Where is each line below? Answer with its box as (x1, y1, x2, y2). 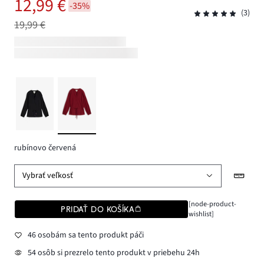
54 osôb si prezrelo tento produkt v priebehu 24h (27, 246, 200, 259)
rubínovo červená (14, 142, 76, 154)
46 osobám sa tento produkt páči (27, 229, 144, 242)
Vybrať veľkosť (22, 170, 74, 182)
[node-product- (188, 198, 236, 209)
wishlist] (188, 208, 214, 219)
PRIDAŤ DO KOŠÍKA (61, 204, 135, 214)
